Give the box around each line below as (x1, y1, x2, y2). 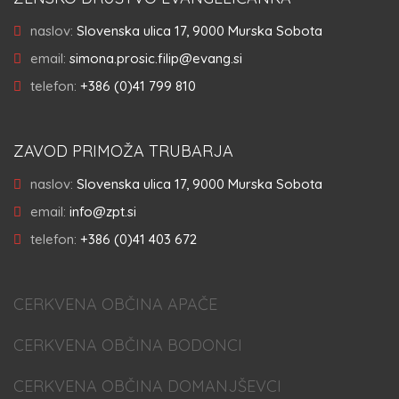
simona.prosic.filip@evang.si (69, 50, 242, 67)
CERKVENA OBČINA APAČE (13, 294, 217, 314)
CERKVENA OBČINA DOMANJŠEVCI (13, 376, 281, 396)
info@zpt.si (69, 203, 136, 220)
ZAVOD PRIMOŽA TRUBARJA (13, 141, 233, 161)
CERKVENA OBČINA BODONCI (13, 335, 242, 355)
